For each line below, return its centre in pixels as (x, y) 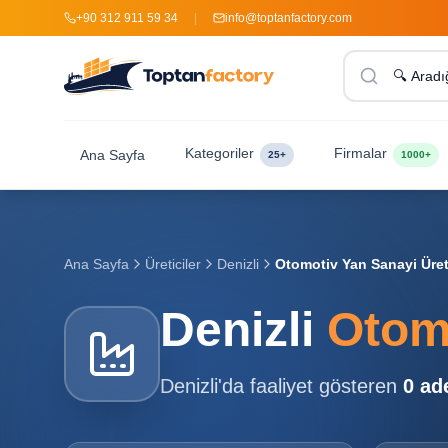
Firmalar (360, 153)
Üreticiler (173, 264)
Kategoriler (219, 153)
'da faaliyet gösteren (310, 386)
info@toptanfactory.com (288, 18)
